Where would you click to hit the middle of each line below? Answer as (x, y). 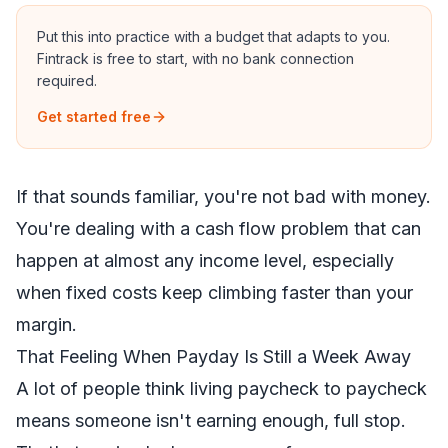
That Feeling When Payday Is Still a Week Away (213, 356)
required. (67, 80)
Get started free (94, 116)
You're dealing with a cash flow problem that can (218, 228)
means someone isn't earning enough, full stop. (211, 420)
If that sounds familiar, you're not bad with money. (223, 196)
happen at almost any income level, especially (205, 260)
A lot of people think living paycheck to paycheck (221, 388)
